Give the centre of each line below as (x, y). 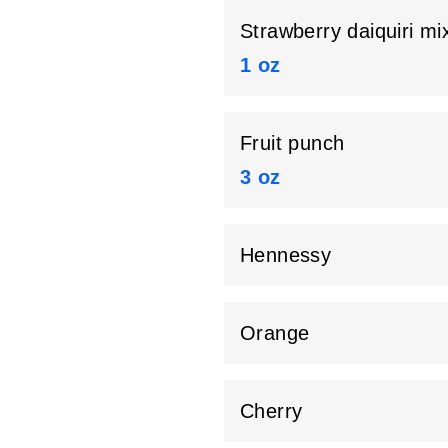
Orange (275, 333)
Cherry (271, 411)
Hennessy (286, 255)
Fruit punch (292, 143)
